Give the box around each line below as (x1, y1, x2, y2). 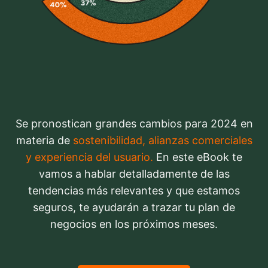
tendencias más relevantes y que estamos (28, 184, 240, 197)
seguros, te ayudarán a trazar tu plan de (33, 201, 235, 214)
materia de (16, 134, 73, 147)
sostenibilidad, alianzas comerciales (72, 134, 252, 147)
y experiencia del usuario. (26, 151, 153, 164)
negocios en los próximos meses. (50, 218, 218, 231)
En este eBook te (153, 151, 242, 164)
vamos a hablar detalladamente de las (38, 167, 230, 181)
